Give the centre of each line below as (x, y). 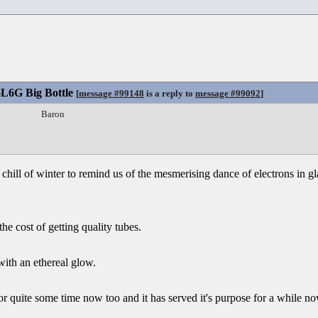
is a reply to (170, 93)
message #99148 (111, 93)
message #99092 (228, 93)
